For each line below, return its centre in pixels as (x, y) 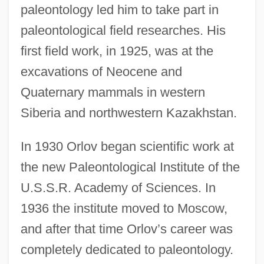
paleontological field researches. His (123, 30)
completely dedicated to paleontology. (127, 249)
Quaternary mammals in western (113, 92)
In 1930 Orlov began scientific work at (127, 146)
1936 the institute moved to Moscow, (124, 208)
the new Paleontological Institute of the (130, 167)
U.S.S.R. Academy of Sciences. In (118, 187)
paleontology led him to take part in (119, 9)
